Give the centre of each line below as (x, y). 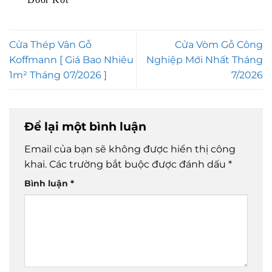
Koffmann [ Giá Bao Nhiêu (71, 60)
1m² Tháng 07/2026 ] (58, 75)
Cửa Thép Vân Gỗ (50, 45)
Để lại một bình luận (87, 127)
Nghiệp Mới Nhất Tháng (205, 60)
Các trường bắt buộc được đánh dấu (139, 164)
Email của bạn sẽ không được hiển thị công (130, 149)
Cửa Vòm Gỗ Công (219, 45)
